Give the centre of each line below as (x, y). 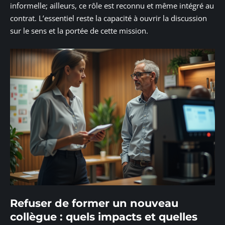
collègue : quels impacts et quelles (104, 217)
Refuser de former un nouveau (94, 203)
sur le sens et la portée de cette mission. (79, 31)
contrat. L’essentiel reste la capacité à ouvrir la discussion (108, 18)
